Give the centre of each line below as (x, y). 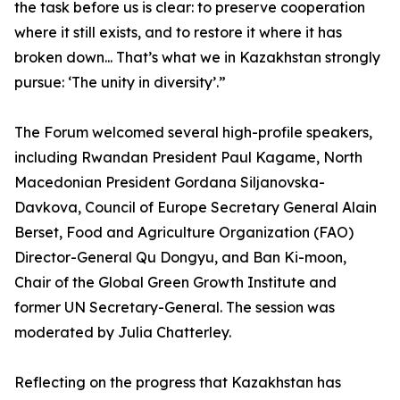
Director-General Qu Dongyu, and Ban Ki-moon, (180, 257)
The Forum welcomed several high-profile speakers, (193, 132)
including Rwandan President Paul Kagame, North (188, 157)
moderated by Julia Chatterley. (123, 332)
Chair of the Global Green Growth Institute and (175, 282)
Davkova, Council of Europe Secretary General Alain (196, 207)
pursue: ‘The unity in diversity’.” (120, 82)
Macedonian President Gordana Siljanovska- (170, 182)
